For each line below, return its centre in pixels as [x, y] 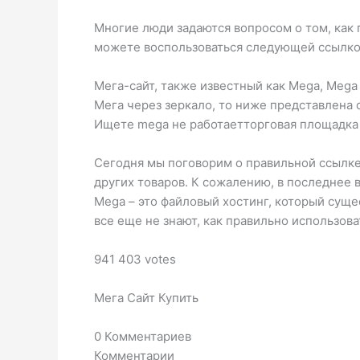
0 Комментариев [143, 337]
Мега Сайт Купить [146, 298]
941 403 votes [135, 260]
